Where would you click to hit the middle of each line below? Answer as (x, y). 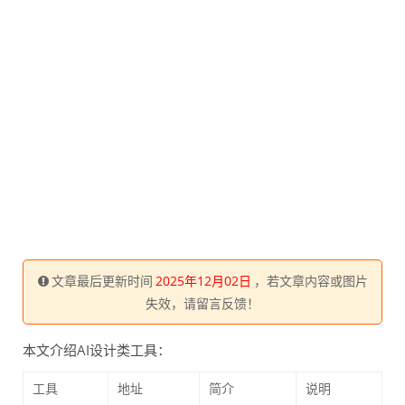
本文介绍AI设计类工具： (97, 350)
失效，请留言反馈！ (202, 303)
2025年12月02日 (203, 281)
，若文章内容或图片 (311, 281)
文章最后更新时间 (102, 281)
